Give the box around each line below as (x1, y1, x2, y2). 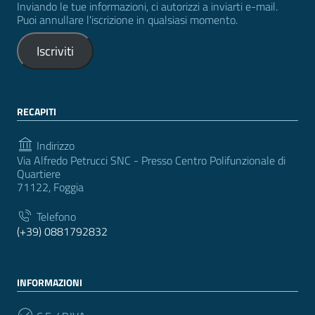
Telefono (34, 207, 76, 225)
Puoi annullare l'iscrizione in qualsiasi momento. (17, 11, 238, 28)
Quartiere (17, 165, 60, 182)
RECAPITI (17, 103, 56, 119)
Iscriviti (36, 41, 74, 60)
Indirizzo (34, 136, 75, 154)
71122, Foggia (17, 178, 84, 195)
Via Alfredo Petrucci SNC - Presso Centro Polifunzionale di (17, 151, 285, 169)
